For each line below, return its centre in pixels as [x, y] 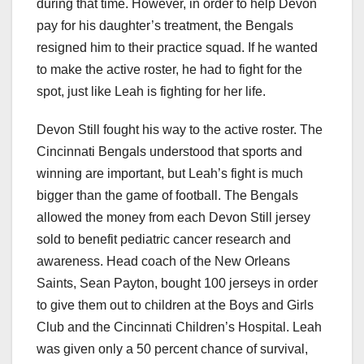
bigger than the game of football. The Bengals [167, 196]
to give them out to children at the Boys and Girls [175, 305]
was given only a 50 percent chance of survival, [172, 349]
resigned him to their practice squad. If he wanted [177, 48]
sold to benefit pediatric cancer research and [164, 240]
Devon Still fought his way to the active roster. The [180, 130]
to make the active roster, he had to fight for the [169, 70]
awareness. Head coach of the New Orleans [163, 262]
